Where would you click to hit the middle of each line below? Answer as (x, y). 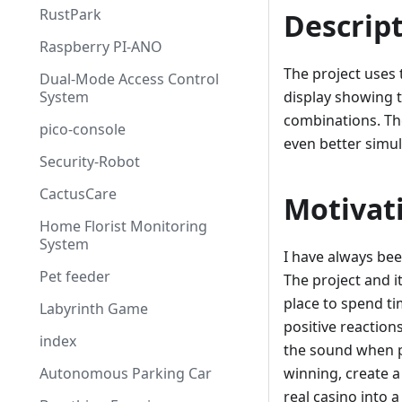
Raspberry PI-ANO (101, 47)
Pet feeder (75, 276)
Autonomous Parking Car (126, 373)
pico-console (83, 129)
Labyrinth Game (94, 309)
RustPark (70, 14)
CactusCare (78, 194)
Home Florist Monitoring (123, 226)
